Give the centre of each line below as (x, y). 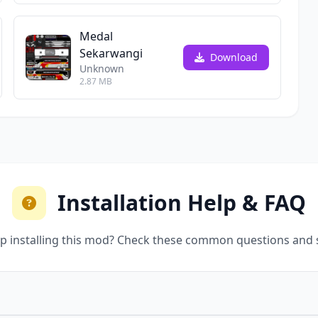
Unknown (102, 68)
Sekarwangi (111, 53)
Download (233, 57)
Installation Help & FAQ (182, 203)
